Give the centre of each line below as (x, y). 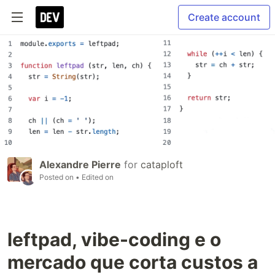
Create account (224, 17)
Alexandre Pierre (80, 165)
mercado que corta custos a (133, 262)
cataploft (162, 165)
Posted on (57, 177)
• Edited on (95, 177)
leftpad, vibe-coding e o (114, 240)
